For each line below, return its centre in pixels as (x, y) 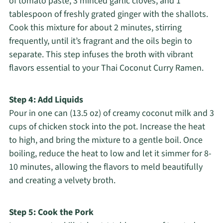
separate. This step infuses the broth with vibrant (101, 55)
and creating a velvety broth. (62, 181)
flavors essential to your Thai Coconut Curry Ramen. (106, 68)
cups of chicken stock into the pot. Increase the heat (107, 127)
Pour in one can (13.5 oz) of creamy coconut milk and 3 (111, 113)
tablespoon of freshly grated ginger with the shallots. (108, 14)
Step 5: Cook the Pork (51, 213)
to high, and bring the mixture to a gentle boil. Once (106, 140)
